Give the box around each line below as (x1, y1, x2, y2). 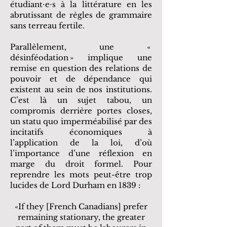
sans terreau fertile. (10, 21, 87, 30)
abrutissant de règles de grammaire (10, 10, 152, 20)
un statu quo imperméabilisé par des (10, 117, 152, 126)
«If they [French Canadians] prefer (15, 202, 147, 211)
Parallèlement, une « (10, 42, 152, 52)
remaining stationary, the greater (17, 212, 145, 222)
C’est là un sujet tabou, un (10, 95, 152, 105)
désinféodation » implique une (10, 53, 152, 62)
